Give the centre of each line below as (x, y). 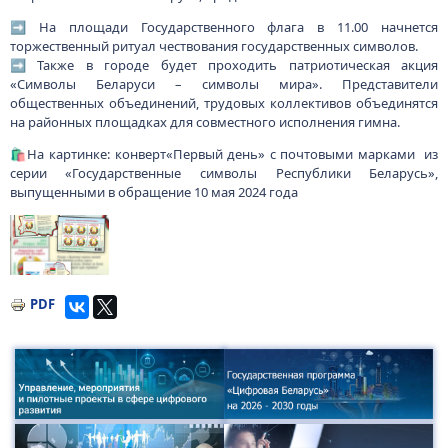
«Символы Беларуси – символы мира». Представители (224, 84)
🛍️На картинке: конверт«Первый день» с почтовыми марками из (224, 154)
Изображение (56, 223)
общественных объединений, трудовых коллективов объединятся (224, 103)
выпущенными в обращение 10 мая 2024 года (156, 192)
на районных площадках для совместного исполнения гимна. (206, 122)
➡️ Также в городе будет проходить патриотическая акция (224, 65)
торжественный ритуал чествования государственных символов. (215, 46)
